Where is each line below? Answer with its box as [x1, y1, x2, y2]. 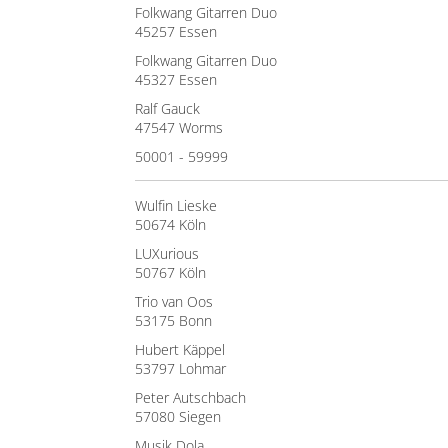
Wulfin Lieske [135, 196, 217, 215]
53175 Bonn [135, 311, 212, 330]
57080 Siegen [135, 407, 221, 426]
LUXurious [135, 244, 199, 263]
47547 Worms [135, 118, 223, 137]
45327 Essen [135, 70, 217, 89]
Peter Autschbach [135, 388, 246, 407]
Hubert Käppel [135, 340, 225, 359]
